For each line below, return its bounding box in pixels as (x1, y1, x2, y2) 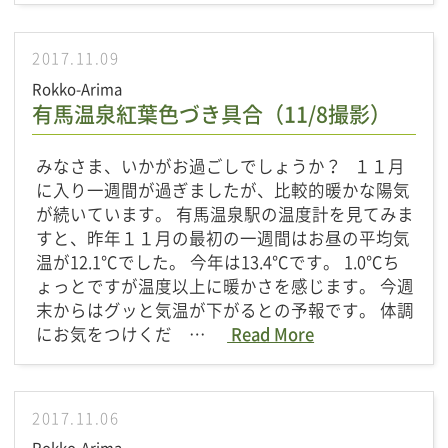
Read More (227, 322, 315, 347)
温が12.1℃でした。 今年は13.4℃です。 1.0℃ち (36, 250, 401, 275)
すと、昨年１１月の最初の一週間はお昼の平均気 (36, 226, 411, 251)
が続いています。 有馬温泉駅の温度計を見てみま (36, 202, 415, 227)
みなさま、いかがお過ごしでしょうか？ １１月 (36, 154, 406, 179)
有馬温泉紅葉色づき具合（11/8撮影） (32, 97, 392, 129)
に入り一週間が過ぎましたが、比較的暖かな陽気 (36, 178, 411, 203)
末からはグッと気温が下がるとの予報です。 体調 (36, 298, 415, 323)
